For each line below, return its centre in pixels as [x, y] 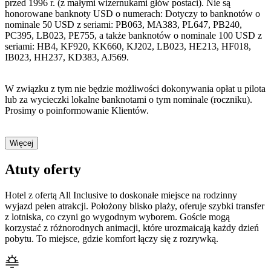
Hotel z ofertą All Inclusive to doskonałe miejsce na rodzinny [121, 195]
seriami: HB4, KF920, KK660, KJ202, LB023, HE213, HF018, [128, 47]
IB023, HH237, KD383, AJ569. [67, 57]
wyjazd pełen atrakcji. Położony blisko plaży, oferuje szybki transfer [135, 206]
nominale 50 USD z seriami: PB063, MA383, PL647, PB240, [123, 25]
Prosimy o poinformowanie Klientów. [77, 111]
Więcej [21, 143]
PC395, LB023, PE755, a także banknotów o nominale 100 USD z [133, 36]
